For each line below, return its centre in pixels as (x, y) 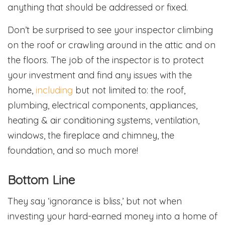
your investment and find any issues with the (100, 75)
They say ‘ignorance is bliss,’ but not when (95, 201)
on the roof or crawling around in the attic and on (111, 45)
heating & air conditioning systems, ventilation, (103, 120)
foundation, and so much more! (73, 150)
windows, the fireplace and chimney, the (91, 135)
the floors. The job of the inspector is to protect (106, 60)
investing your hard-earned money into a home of (113, 216)
